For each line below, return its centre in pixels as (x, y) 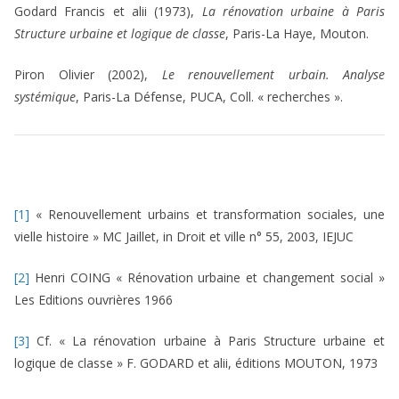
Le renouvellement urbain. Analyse (273, 75)
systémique (45, 97)
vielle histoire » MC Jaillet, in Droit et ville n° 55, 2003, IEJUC (184, 237)
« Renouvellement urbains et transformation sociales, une (207, 215)
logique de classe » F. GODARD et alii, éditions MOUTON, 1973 (196, 363)
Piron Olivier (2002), (88, 75)
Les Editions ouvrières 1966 (94, 300)
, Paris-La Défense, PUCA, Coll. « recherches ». (209, 97)
